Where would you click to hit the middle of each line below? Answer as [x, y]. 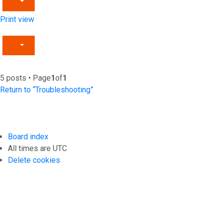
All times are [30, 148]
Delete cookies [34, 160]
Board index [28, 137]
